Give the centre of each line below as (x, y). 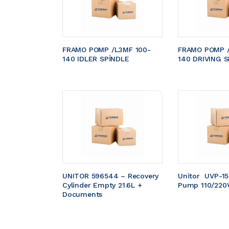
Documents (83, 194)
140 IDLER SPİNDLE (96, 59)
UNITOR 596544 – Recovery (112, 176)
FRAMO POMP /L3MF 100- (107, 49)
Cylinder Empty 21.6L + (104, 185)
